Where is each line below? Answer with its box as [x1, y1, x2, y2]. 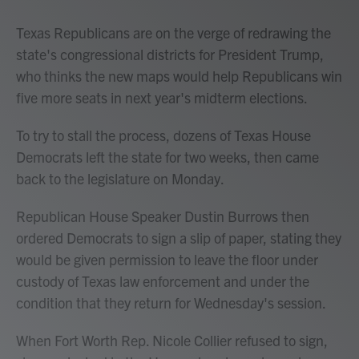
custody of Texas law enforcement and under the [16, 272, 309, 290]
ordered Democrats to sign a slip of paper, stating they [16, 228, 341, 247]
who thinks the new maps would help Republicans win [16, 67, 342, 85]
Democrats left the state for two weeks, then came [16, 147, 319, 166]
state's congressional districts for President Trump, [16, 45, 324, 63]
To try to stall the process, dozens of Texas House [16, 126, 311, 144]
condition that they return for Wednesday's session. [16, 293, 326, 312]
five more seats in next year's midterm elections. [16, 88, 308, 107]
